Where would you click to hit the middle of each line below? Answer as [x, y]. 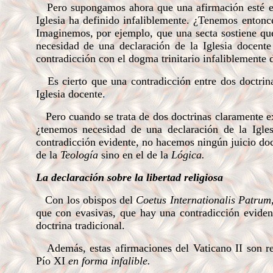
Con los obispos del [91, 200]
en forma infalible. [109, 261]
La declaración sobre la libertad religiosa [129, 177]
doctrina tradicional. [80, 225]
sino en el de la [136, 155]
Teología [80, 155]
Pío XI [52, 261]
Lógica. [188, 155]
